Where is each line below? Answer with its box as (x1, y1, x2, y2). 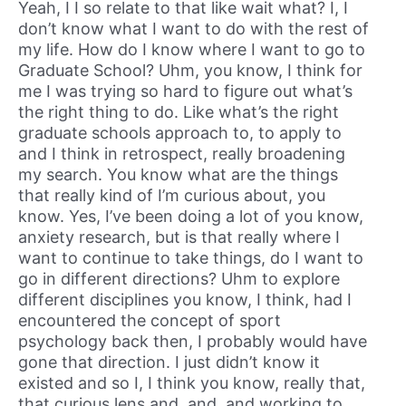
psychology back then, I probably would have (18, 332, 367, 352)
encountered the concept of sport (18, 311, 281, 331)
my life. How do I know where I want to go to (18, 40, 365, 60)
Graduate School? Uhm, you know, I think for (18, 61, 362, 81)
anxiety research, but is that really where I (18, 227, 340, 247)
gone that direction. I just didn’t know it (18, 353, 320, 372)
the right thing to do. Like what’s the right (18, 102, 339, 122)
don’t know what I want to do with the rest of (18, 19, 369, 39)
